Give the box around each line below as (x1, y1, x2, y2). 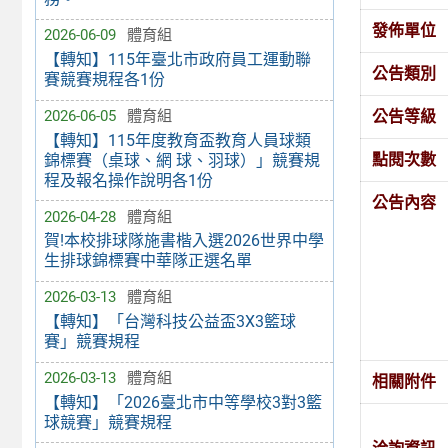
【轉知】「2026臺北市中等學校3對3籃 (43, 392, 322, 412)
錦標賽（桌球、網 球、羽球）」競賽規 (43, 150, 320, 170)
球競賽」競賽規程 (43, 412, 172, 432)
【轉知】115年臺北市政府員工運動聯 (43, 50, 311, 70)
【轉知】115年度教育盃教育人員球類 (43, 130, 311, 150)
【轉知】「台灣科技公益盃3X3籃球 (43, 312, 296, 332)
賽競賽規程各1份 (43, 70, 165, 90)
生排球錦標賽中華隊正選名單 (43, 251, 252, 271)
